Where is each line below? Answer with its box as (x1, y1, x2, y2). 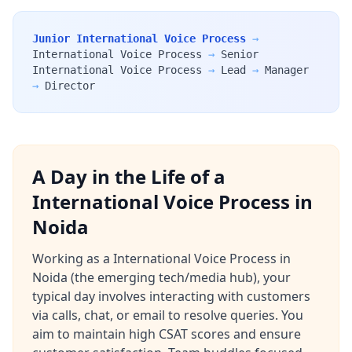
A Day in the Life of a (32, 163, 225, 189)
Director (45, 79, 95, 92)
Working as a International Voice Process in (32, 250, 291, 267)
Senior (221, 48, 258, 60)
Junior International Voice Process (32, 32, 246, 45)
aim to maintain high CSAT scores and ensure (32, 325, 301, 343)
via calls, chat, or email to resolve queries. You (32, 306, 303, 324)
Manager (265, 64, 309, 76)
